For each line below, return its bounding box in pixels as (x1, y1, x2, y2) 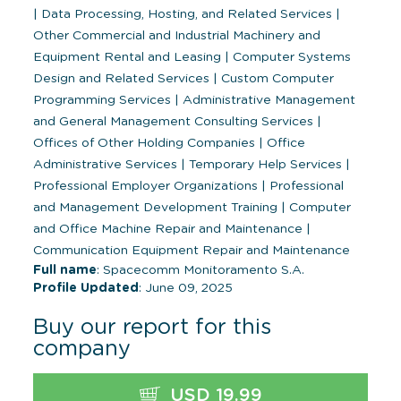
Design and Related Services (33, 72, 213, 85)
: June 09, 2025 (139, 281, 233, 294)
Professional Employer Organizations (33, 179, 261, 192)
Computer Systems (229, 50, 351, 64)
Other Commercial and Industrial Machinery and (33, 29, 320, 42)
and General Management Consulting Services (33, 115, 317, 128)
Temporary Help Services (185, 158, 346, 171)
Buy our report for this (33, 316, 271, 338)
